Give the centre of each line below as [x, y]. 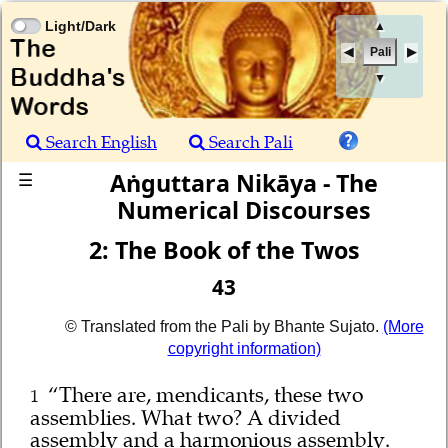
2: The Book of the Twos [224, 249]
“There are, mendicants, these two [205, 395]
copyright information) [244, 348]
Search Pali [249, 142]
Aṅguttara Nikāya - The [243, 183]
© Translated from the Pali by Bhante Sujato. [223, 326]
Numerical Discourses [243, 210]
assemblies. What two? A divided [185, 418]
